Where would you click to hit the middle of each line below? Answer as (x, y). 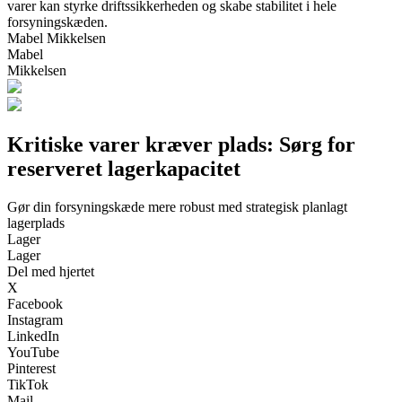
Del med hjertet (51, 271)
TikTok (28, 384)
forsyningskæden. (57, 22)
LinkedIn (33, 336)
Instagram (35, 319)
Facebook (35, 303)
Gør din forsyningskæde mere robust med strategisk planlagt (177, 206)
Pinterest (31, 368)
